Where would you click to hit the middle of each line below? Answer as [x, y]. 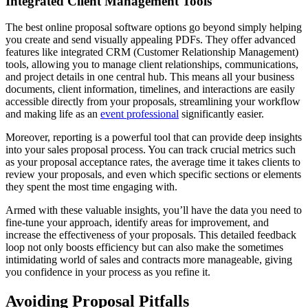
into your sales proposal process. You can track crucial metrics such [151, 150]
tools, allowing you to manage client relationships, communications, [152, 65]
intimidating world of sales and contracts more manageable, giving [149, 260]
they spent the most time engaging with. [91, 187]
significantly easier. [221, 114]
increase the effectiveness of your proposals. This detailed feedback [151, 235]
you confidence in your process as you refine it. [108, 272]
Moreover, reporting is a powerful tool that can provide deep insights [154, 137]
